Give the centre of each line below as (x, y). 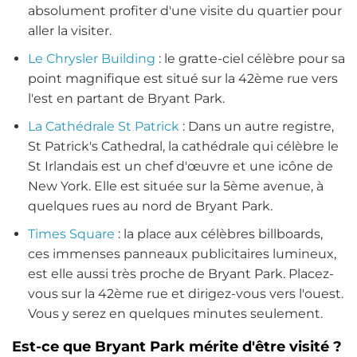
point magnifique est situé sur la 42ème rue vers (183, 78)
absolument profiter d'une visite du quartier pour (185, 10)
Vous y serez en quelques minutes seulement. (175, 313)
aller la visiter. (71, 30)
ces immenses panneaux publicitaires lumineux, (182, 253)
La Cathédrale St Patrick (104, 126)
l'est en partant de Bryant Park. (128, 98)
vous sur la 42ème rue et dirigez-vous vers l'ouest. (186, 293)
